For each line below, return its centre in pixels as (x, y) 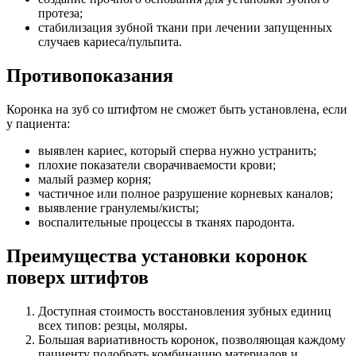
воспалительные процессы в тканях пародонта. (166, 222)
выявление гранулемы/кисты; (118, 208)
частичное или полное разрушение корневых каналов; (186, 194)
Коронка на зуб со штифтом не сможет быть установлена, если (177, 110)
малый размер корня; (95, 180)
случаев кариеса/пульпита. (110, 42)
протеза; (60, 14)
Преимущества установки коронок (157, 256)
